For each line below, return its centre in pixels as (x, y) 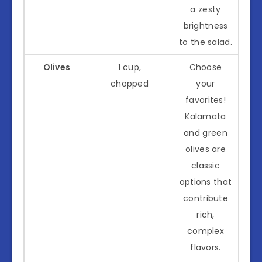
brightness (206, 25)
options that (206, 182)
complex (206, 231)
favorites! (206, 100)
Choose (206, 67)
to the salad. (206, 42)
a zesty (206, 9)
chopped (130, 83)
